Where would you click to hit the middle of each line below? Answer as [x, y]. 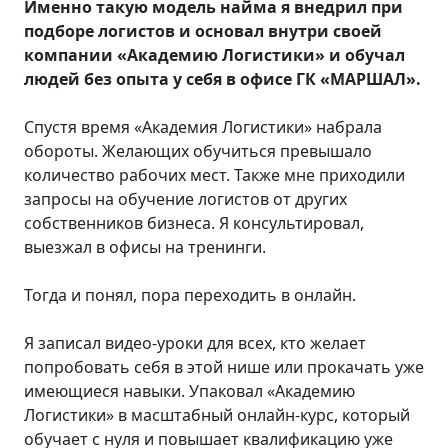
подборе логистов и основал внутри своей [203, 30]
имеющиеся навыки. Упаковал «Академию [189, 390]
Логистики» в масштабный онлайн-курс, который [217, 414]
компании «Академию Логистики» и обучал [214, 54]
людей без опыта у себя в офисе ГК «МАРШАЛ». [222, 78]
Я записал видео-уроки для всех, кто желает [195, 342]
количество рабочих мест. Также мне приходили [214, 174]
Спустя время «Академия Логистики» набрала [203, 126]
